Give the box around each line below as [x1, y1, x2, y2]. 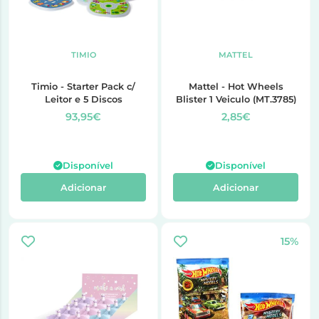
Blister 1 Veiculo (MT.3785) [175, 93, 296, 105]
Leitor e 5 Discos [44, 93, 122, 105]
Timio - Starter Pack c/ [31, 80, 135, 92]
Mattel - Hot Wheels [188, 80, 283, 92]
